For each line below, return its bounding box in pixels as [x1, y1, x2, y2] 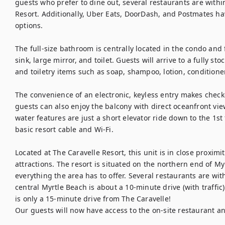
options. [15, 21, 43, 30]
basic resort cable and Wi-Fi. [15, 125, 114, 134]
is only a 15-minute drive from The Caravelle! [15, 194, 171, 203]
